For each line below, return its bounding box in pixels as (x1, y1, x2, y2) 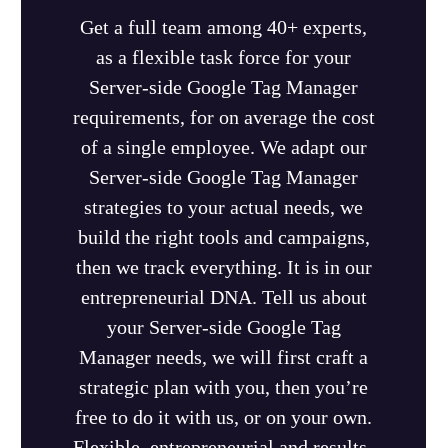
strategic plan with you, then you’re (79, 376, 369, 399)
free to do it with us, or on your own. (75, 406, 373, 429)
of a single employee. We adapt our (80, 136, 367, 159)
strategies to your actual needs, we (84, 196, 364, 219)
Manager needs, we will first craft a (79, 346, 369, 369)
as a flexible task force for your (96, 46, 352, 69)
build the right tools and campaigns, (77, 226, 370, 249)
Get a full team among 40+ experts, (80, 16, 368, 39)
